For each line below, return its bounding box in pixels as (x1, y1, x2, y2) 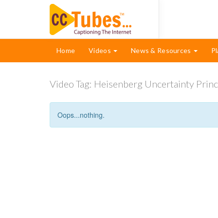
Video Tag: (50, 78, 94, 90)
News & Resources (131, 46, 193, 54)
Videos (89, 46, 113, 54)
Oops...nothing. (57, 110, 105, 120)
